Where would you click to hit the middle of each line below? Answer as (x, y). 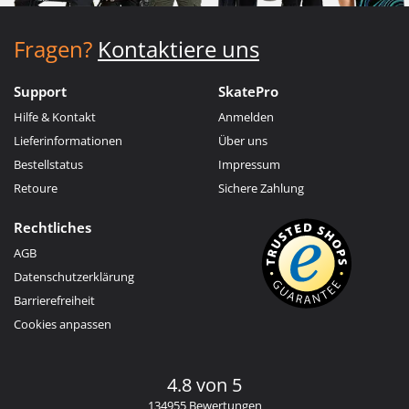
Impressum (249, 164)
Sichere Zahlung (261, 188)
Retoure (36, 188)
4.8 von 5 (204, 384)
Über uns (243, 140)
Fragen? (53, 48)
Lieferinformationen (68, 140)
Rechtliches (52, 227)
